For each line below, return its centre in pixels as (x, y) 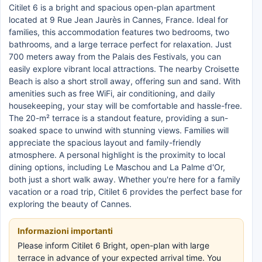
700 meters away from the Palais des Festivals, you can (115, 56)
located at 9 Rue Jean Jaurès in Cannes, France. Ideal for (118, 20)
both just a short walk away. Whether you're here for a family (125, 179)
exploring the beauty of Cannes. (70, 204)
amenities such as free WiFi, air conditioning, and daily (112, 93)
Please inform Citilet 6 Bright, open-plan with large (113, 245)
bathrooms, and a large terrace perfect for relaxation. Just (120, 44)
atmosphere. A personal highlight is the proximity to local (117, 155)
